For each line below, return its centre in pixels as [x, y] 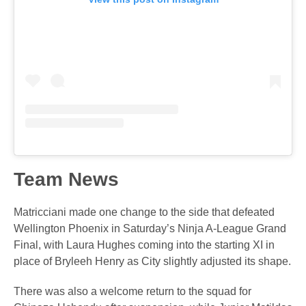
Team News [66, 180]
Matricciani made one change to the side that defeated [144, 212]
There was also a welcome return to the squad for [133, 292]
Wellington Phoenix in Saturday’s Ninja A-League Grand [150, 229]
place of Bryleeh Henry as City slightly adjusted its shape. [152, 262]
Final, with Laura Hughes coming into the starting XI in [144, 245]
